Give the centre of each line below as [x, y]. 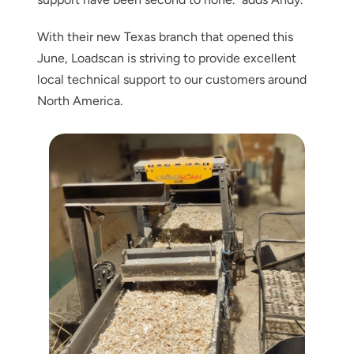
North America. [79, 100]
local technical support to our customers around [171, 79]
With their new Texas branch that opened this [165, 36]
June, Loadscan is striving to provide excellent [166, 58]
